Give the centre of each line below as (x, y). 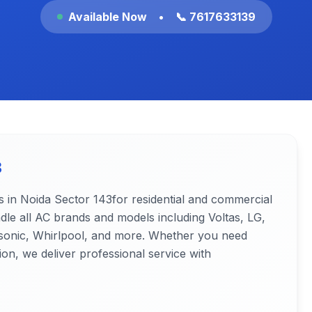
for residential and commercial (192, 199)
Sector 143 (83, 199)
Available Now (107, 17)
